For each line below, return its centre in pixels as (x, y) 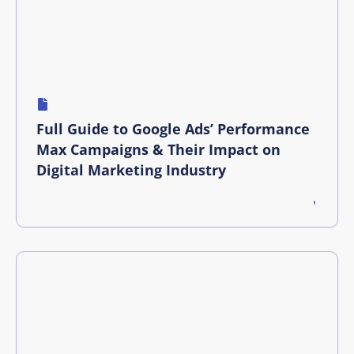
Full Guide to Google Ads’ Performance (173, 128)
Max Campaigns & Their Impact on (158, 149)
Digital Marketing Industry (131, 169)
